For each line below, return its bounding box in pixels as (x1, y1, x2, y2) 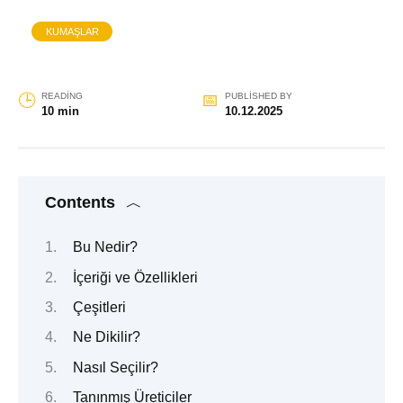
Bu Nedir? (72, 239, 138, 255)
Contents (45, 193, 115, 211)
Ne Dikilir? (72, 329, 140, 345)
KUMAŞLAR (45, 26, 99, 37)
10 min (40, 103, 79, 118)
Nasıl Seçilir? (72, 359, 158, 375)
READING (40, 90, 83, 101)
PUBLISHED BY (224, 90, 292, 101)
